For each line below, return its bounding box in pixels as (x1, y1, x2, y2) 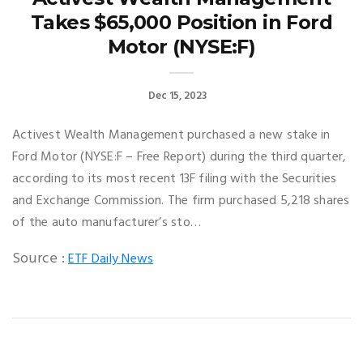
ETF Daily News (68, 249, 154, 271)
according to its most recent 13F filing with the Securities (12, 169, 337, 190)
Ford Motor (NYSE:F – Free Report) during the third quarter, (12, 147, 347, 169)
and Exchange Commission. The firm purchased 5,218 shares (12, 190, 350, 212)
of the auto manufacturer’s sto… (12, 212, 201, 234)
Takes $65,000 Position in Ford (31, 11, 332, 35)
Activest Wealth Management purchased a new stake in (12, 125, 331, 147)
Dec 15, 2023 (148, 88, 207, 105)
